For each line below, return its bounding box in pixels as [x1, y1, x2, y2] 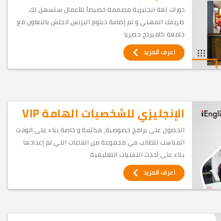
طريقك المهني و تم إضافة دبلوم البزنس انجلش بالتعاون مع [17, 16, 185, 28]
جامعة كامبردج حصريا [124, 28, 185, 40]
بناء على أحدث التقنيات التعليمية [90, 148, 185, 161]
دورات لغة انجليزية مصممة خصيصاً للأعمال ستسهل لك [29, 3, 185, 16]
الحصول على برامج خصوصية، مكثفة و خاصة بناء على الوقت [16, 124, 185, 136]
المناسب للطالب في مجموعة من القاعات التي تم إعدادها [23, 136, 185, 148]
